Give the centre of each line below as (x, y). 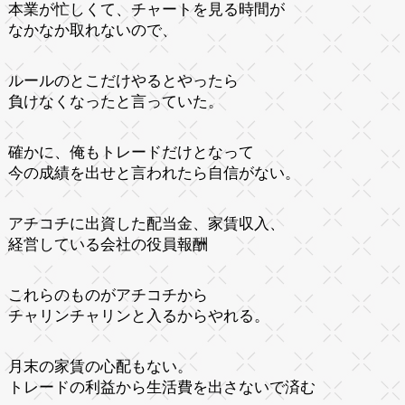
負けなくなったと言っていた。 (115, 101)
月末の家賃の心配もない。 (100, 366)
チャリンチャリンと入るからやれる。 (138, 316)
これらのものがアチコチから (108, 295)
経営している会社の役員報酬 (108, 244)
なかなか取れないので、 (92, 30)
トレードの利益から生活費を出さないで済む (161, 387)
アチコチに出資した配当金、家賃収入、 (146, 223)
